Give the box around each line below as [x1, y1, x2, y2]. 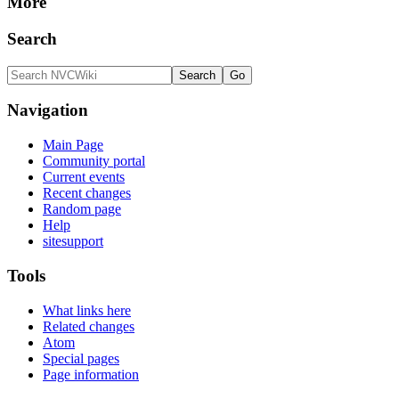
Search [7, 29, 57, 49]
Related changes [43, 318, 134, 334]
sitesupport [43, 233, 103, 249]
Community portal [43, 153, 145, 169]
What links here [43, 302, 131, 318]
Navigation [7, 101, 88, 120]
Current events [43, 169, 125, 185]
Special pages [43, 350, 119, 366]
